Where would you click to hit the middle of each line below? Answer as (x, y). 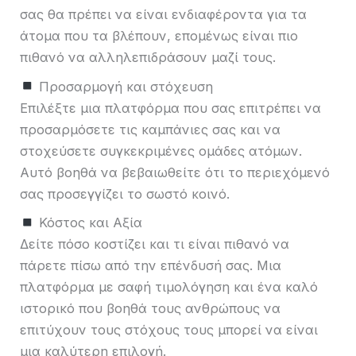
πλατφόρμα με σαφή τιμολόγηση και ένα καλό (169, 287)
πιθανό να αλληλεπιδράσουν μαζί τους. (148, 58)
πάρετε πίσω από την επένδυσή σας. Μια (151, 266)
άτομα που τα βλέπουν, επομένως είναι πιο (159, 36)
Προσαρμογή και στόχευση (124, 86)
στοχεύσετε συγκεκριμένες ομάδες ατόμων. (161, 151)
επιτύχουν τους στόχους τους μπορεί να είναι (169, 330)
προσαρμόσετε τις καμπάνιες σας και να (150, 129)
